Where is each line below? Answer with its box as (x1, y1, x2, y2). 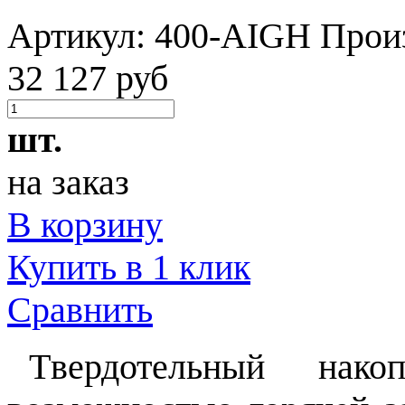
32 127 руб (7, 57, 168, 99)
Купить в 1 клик (7, 246, 250, 287)
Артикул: (7, 14, 155, 56)
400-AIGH (155, 14, 311, 56)
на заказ (7, 161, 129, 202)
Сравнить (7, 288, 153, 330)
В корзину (7, 203, 163, 245)
